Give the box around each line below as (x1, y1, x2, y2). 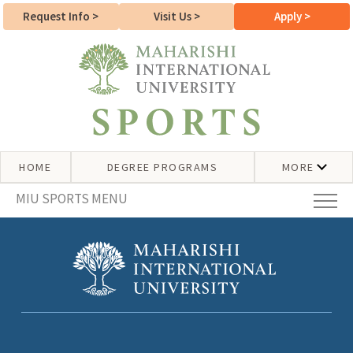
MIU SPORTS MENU (16, 190, 128, 207)
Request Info (23, 9, 93, 24)
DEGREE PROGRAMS (106, 160, 218, 174)
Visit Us (153, 9, 194, 24)
